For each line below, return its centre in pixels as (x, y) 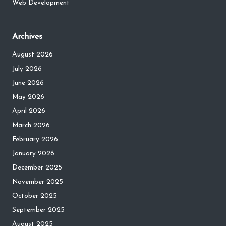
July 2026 (27, 69)
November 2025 (38, 182)
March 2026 (31, 126)
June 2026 (28, 83)
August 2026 (33, 55)
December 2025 (37, 168)
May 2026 (28, 97)
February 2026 (35, 140)
